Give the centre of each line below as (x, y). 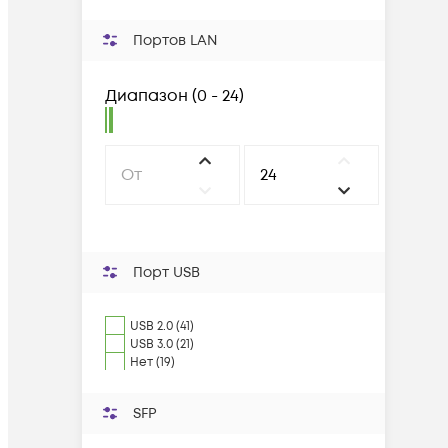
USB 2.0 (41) (162, 326)
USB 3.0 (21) (162, 344)
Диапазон (146, 96)
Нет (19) (152, 362)
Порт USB (166, 272)
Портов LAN (175, 40)
